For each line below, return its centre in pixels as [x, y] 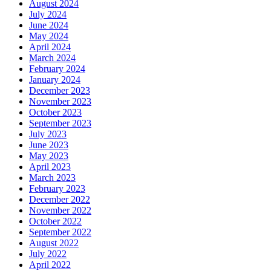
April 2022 [50, 264]
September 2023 [60, 123]
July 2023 [48, 134]
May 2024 [49, 36]
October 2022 [55, 221]
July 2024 [48, 14]
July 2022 [48, 253]
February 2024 [57, 68]
